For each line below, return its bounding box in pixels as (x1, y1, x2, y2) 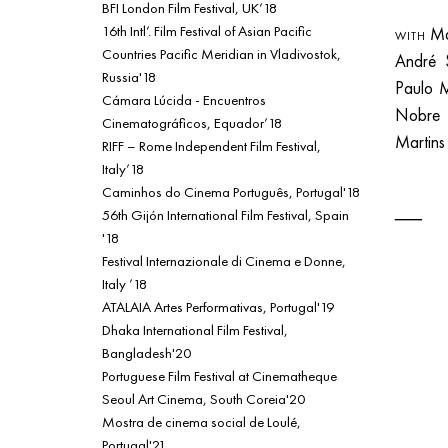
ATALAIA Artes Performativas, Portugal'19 (102, 296, 334, 316)
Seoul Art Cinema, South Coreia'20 (102, 388, 305, 408)
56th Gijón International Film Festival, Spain (102, 204, 349, 224)
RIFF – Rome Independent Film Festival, (102, 135, 321, 155)
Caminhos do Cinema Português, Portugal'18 (102, 181, 360, 201)
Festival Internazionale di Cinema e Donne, (102, 250, 346, 270)
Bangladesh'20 (102, 342, 191, 362)
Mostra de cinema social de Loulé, (102, 411, 301, 431)
